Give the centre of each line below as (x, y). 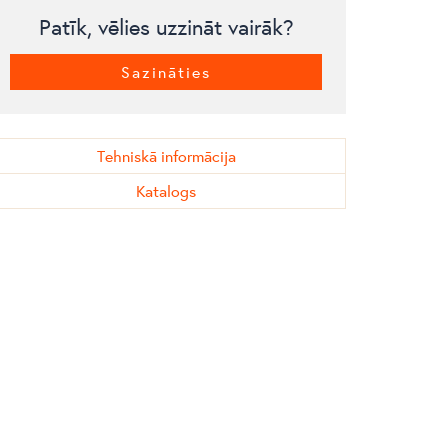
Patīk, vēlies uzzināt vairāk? (166, 26)
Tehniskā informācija (166, 155)
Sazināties (166, 71)
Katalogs (166, 190)
